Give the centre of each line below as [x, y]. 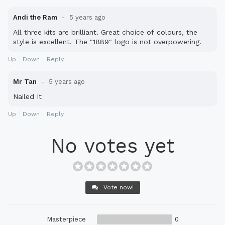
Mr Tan [25, 82]
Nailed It [27, 97]
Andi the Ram [36, 18]
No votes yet [113, 146]
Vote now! [117, 188]
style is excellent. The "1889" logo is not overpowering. [107, 42]
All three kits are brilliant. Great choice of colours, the [105, 32]
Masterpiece [66, 219]
